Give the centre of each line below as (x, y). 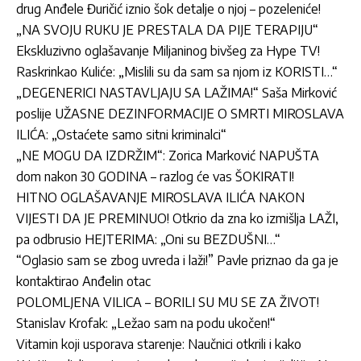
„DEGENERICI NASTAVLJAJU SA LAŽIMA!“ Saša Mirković (176, 92)
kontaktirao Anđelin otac (83, 281)
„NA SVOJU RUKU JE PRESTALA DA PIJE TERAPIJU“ (167, 29)
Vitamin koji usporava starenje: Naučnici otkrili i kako (159, 344)
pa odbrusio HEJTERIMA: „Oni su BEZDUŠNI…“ (148, 239)
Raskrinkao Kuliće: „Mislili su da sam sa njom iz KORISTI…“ (177, 71)
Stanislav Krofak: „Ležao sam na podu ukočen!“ (146, 323)
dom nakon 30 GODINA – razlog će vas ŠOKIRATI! (155, 176)
